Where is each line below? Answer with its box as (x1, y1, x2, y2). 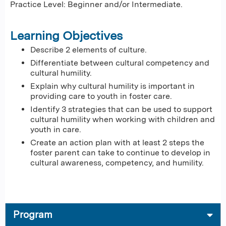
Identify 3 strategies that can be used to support (30, 104, 212, 114)
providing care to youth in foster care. (30, 91, 172, 101)
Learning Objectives (10, 28, 123, 43)
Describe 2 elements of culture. (30, 44, 147, 54)
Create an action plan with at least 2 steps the (30, 137, 204, 147)
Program (13, 209, 52, 221)
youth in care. (30, 124, 81, 134)
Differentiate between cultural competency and (30, 58, 209, 68)
